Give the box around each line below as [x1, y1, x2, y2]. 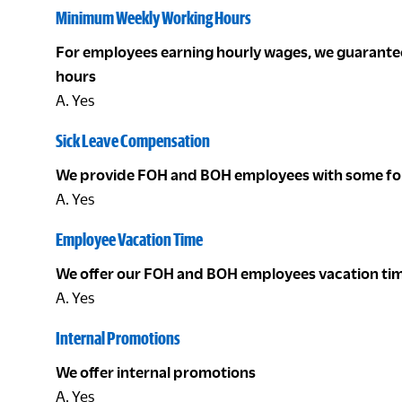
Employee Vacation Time [56, 229, 203, 249]
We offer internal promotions [56, 363, 256, 380]
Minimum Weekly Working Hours [56, 7, 251, 28]
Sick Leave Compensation [56, 130, 210, 151]
